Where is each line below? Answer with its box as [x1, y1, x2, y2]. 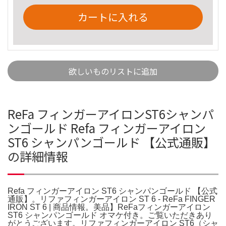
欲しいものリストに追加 [69, 65, 157, 77]
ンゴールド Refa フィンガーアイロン [8, 119, 206, 137]
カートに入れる [78, 9, 148, 24]
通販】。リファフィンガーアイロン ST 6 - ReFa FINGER [8, 194, 215, 203]
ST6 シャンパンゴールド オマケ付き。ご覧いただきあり [8, 210, 212, 219]
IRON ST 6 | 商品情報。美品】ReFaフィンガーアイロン [8, 202, 210, 211]
